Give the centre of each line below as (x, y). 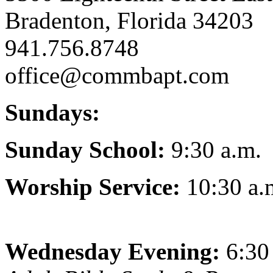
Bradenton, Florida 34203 (129, 20)
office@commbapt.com (117, 75)
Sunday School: (85, 149)
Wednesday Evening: (112, 251)
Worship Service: (96, 186)
